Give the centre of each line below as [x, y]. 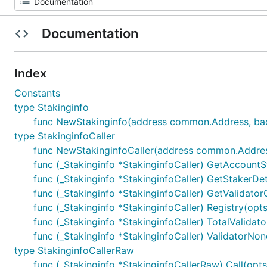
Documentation [90, 33]
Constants [37, 93]
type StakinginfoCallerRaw [74, 250]
